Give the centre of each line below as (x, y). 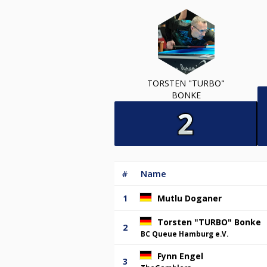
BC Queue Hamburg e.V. (184, 234)
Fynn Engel (180, 256)
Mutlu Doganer (190, 198)
